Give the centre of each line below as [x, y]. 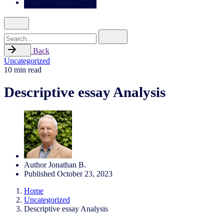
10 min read [23, 70]
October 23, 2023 [85, 173]
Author [35, 164]
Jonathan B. [67, 164]
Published [39, 173]
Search [14, 33]
